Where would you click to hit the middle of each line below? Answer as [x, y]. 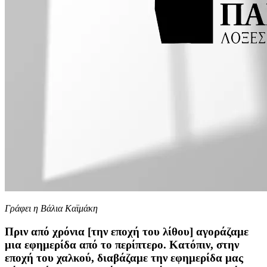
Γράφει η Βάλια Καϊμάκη [51, 208]
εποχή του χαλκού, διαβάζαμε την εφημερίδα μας [124, 257]
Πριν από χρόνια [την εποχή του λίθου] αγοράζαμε [127, 231]
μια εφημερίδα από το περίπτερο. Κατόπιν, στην [122, 244]
